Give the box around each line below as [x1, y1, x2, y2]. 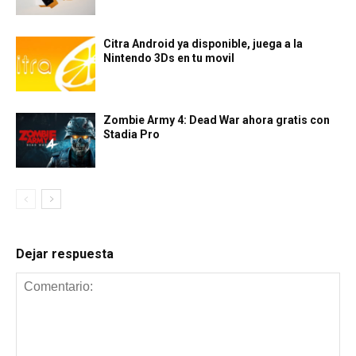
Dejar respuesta [16, 246, 114, 261]
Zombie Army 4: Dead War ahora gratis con [103, 113, 330, 126]
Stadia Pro [103, 127, 160, 141]
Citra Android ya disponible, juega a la [103, 37, 303, 50]
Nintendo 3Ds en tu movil [103, 51, 234, 64]
